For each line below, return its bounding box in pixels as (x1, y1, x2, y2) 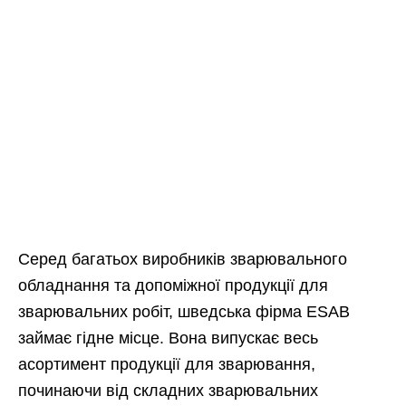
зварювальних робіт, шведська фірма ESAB (18, 302, 350, 321)
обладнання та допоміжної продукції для (18, 275, 328, 295)
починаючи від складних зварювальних (18, 381, 318, 400)
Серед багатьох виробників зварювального (18, 249, 347, 268)
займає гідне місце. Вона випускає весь (18, 328, 318, 347)
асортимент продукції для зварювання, (18, 354, 315, 373)
